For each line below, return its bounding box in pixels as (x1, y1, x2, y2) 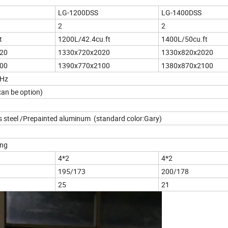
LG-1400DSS (161, 7, 202, 17)
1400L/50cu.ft (161, 34, 208, 44)
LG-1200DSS (58, 7, 98, 17)
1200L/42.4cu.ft (58, 34, 110, 44)
